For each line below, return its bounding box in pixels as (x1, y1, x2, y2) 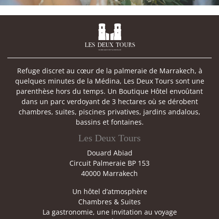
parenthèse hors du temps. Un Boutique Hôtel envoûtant (16, 87, 203, 96)
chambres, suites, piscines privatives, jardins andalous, (19, 107, 200, 117)
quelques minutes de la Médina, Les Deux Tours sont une (15, 76, 204, 86)
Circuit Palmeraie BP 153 (69, 158, 150, 168)
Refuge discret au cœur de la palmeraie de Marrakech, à (17, 66, 202, 76)
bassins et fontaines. (75, 117, 144, 127)
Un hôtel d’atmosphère (72, 187, 147, 197)
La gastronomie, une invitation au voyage (42, 207, 177, 217)
